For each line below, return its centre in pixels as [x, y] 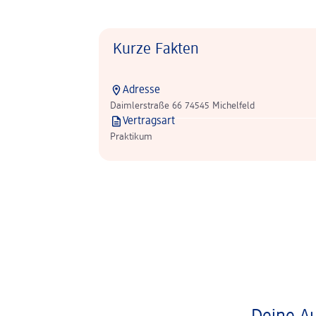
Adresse [141, 90]
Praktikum [131, 137]
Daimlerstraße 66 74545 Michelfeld [182, 106]
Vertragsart [149, 121]
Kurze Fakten [156, 49]
